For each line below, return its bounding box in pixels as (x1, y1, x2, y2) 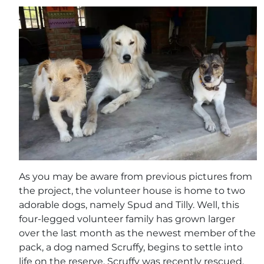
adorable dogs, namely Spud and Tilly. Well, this (19, 199, 239, 211)
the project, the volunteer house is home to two (19, 185, 245, 197)
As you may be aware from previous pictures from (19, 171, 252, 183)
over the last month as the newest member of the (19, 227, 256, 239)
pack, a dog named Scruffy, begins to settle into (19, 242, 243, 253)
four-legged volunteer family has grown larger (19, 213, 235, 225)
